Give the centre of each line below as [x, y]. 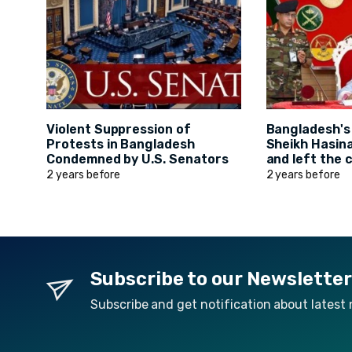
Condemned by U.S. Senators [137, 159]
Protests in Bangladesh [121, 145]
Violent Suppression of [119, 130]
